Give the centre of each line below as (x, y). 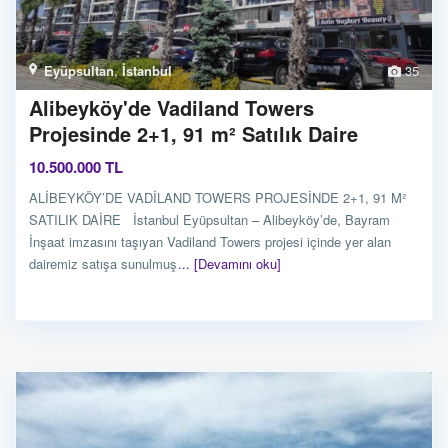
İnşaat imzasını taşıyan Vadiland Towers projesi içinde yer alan (210, 241)
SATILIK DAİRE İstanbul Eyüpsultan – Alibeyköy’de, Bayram (209, 219)
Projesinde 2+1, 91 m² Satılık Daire (193, 133)
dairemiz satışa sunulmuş (105, 263)
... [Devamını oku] (229, 263)
